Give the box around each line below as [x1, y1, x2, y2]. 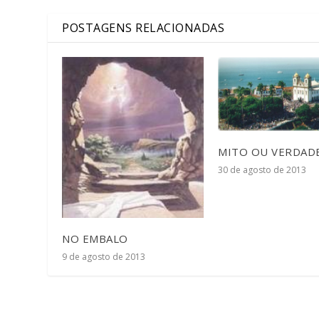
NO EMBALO [62, 231, 128, 246]
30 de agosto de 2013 [218, 164, 306, 177]
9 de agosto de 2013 [62, 250, 146, 263]
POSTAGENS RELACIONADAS [62, 19, 225, 36]
